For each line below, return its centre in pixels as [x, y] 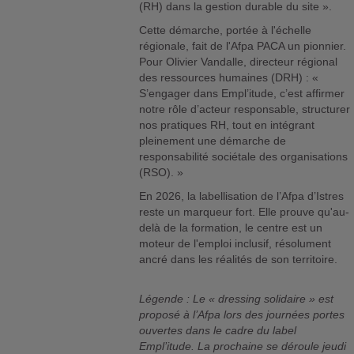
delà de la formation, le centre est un [231, 227]
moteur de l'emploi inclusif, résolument [235, 243]
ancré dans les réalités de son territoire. [239, 259]
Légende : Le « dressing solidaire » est [237, 298]
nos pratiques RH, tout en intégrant [227, 124]
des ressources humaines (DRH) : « [229, 77]
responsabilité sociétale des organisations [244, 156]
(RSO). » [162, 172]
